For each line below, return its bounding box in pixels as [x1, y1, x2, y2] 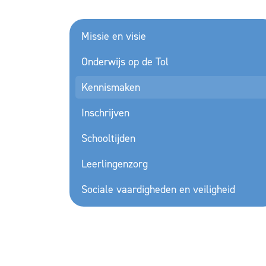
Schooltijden [81, 131, 135, 145]
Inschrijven [81, 106, 129, 120]
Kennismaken [81, 80, 140, 94]
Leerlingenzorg [81, 157, 148, 171]
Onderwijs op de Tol [81, 55, 169, 69]
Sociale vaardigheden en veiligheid [81, 182, 235, 197]
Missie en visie [81, 29, 146, 43]
